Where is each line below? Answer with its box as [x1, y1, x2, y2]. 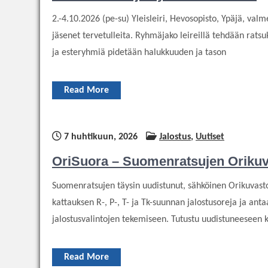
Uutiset [196, 132, 224, 142]
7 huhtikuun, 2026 [62, 132, 138, 142]
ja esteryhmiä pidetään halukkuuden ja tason [52, 47, 226, 57]
